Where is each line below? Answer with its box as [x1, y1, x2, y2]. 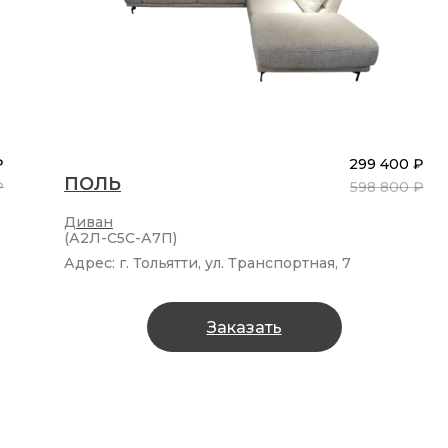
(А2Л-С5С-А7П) [64, 229, 177, 248]
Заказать [206, 317, 282, 337]
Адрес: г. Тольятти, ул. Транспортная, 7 [64, 254, 351, 273]
